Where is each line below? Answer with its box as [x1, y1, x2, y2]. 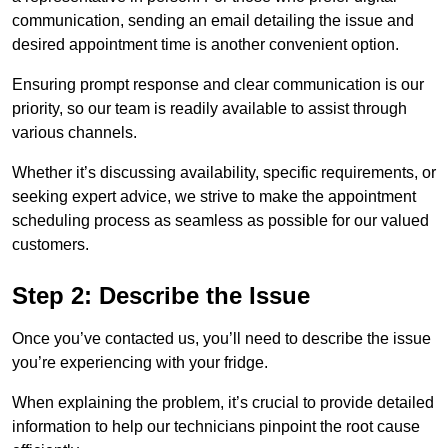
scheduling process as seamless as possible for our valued [12, 212, 429, 230]
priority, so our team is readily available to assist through [12, 100, 407, 118]
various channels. [12, 124, 137, 142]
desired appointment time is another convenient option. [12, 36, 399, 54]
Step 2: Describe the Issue [12, 282, 310, 310]
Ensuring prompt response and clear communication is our [12, 76, 424, 94]
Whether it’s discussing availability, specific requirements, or [12, 164, 436, 182]
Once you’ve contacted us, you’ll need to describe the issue [12, 330, 431, 348]
